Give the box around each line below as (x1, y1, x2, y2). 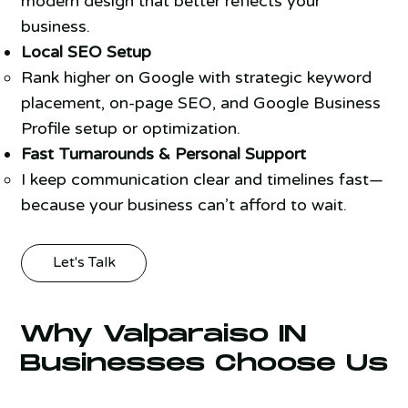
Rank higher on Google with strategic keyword (20, 67, 372, 88)
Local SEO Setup (20, 42, 151, 63)
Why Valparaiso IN (20, 321, 307, 350)
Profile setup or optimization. (20, 118, 240, 139)
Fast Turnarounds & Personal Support (20, 144, 306, 165)
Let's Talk (52, 253, 116, 272)
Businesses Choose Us (20, 350, 389, 379)
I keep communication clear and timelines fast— (20, 169, 383, 190)
